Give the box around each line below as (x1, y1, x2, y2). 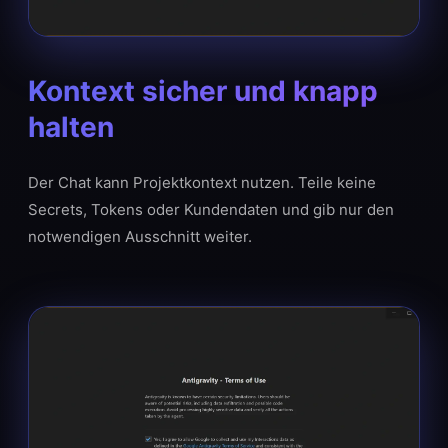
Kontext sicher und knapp (28, 74, 378, 108)
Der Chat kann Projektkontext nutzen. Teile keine (28, 173, 376, 192)
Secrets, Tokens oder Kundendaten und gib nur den (28, 200, 394, 219)
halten (28, 110, 114, 144)
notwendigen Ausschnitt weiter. (28, 227, 252, 246)
